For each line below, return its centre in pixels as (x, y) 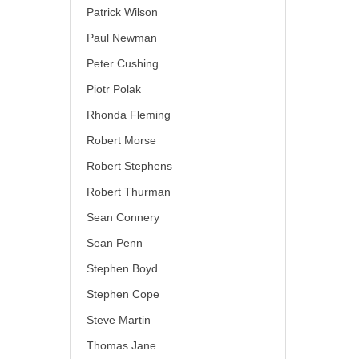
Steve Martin (119, 320)
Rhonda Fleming (129, 115)
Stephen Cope (123, 294)
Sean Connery (123, 217)
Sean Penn (115, 243)
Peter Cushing (123, 63)
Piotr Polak (114, 89)
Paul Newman (122, 38)
